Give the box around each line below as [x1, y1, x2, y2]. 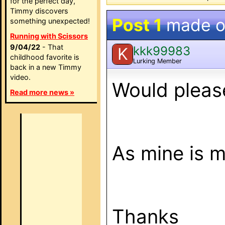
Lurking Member [133, 57, 182, 65]
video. [10, 73, 31, 81]
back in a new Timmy [10, 63, 81, 71]
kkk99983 [133, 43, 190, 58]
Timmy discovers [10, 7, 68, 15]
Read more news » [10, 88, 74, 96]
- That [40, 43, 63, 51]
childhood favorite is [10, 53, 79, 61]
